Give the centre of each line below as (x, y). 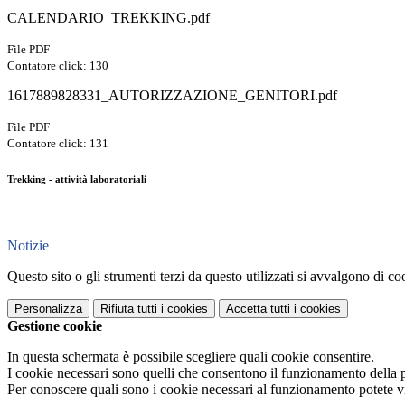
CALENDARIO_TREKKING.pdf (108, 18)
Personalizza (48, 309)
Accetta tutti (258, 309)
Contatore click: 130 (58, 66)
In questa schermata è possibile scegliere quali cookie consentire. (191, 357)
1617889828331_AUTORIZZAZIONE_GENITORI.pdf (172, 96)
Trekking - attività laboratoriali (77, 179)
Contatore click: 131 (58, 144)
